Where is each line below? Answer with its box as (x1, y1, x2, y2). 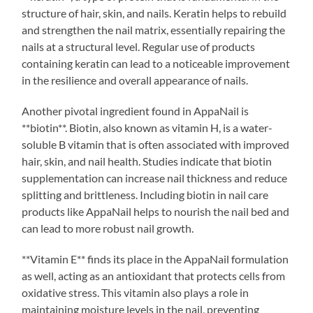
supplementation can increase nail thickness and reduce (22, 170, 288, 184)
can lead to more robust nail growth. (22, 221, 194, 235)
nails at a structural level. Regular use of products (22, 39, 256, 53)
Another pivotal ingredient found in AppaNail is (22, 103, 249, 117)
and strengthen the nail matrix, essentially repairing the (22, 22, 286, 36)
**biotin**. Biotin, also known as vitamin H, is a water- (22, 120, 273, 134)
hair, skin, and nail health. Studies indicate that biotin (22, 154, 272, 168)
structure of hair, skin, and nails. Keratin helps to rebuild (22, 6, 287, 20)
